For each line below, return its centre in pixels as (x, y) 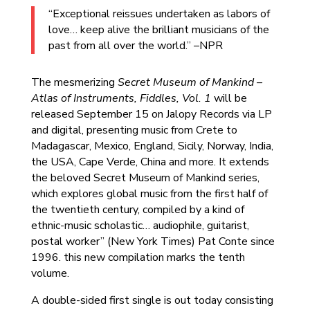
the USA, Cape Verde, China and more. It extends (150, 162)
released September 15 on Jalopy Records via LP (151, 114)
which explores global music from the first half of (149, 194)
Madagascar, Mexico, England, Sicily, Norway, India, (152, 146)
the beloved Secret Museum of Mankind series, (145, 178)
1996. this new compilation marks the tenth (138, 257)
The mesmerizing (74, 82)
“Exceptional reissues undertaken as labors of (159, 14)
